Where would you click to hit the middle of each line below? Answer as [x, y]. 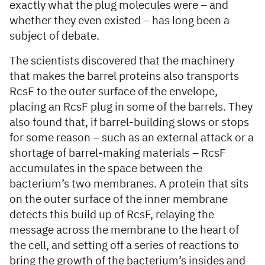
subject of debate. [54, 37]
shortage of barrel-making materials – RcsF [118, 154]
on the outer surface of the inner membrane [119, 200]
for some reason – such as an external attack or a [132, 138]
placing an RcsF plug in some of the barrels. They [131, 108]
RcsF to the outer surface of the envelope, [114, 92]
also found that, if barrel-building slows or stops [129, 123]
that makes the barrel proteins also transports [124, 77]
